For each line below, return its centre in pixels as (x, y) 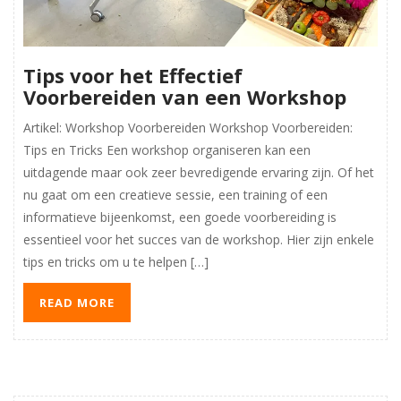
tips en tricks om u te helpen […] (116, 261)
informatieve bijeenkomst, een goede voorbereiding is (180, 217)
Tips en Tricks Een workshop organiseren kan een (167, 149)
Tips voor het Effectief (133, 75)
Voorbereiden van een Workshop (185, 96)
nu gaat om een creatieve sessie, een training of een (175, 194)
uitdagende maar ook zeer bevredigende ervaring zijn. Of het (199, 172)
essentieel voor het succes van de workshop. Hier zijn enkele (199, 239)
